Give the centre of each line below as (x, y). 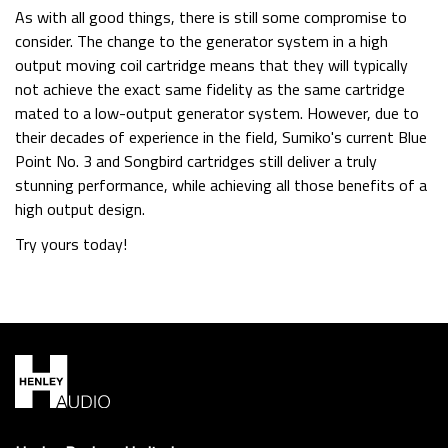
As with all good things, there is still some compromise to (211, 16)
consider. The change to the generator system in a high (201, 40)
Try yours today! (71, 244)
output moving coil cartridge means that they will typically (211, 64)
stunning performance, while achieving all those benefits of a (221, 184)
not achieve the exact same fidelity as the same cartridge (210, 88)
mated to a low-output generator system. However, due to (217, 112)
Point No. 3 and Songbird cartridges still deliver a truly (196, 160)
